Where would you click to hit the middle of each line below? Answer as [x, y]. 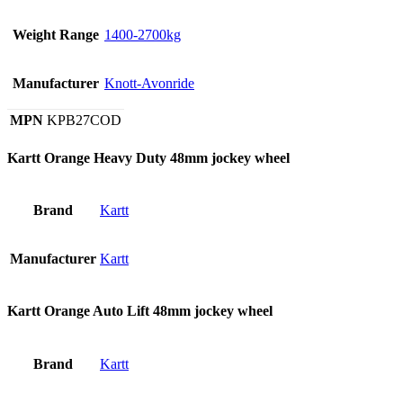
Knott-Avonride [149, 83]
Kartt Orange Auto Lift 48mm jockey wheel [140, 311]
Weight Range [55, 34]
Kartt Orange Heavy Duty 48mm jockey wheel [148, 157]
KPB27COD [84, 120]
